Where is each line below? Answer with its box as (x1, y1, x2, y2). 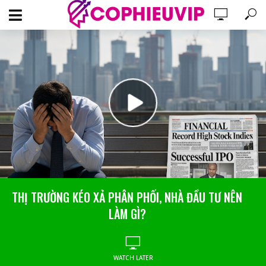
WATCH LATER (113, 254, 153, 262)
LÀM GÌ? (108, 205, 146, 223)
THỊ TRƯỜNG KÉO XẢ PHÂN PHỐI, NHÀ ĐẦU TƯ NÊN (12, 188, 242, 206)
